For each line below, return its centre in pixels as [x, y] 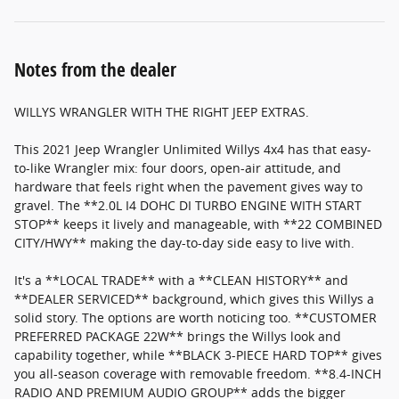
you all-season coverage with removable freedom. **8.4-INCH [198, 374]
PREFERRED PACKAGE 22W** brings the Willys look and [178, 337]
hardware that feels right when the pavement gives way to [188, 187]
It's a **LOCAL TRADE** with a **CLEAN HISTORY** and [181, 281]
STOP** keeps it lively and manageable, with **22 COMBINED [198, 224]
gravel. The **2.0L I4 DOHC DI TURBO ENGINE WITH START [188, 206]
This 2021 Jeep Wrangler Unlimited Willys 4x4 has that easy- [193, 150]
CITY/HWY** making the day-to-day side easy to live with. [184, 243]
